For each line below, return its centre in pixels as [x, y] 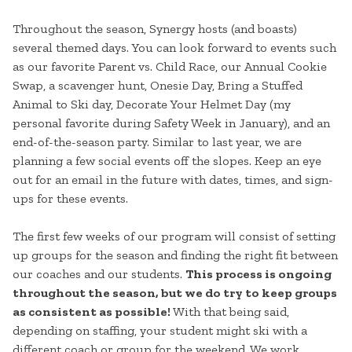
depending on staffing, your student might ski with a [160, 331]
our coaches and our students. [99, 274]
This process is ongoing [258, 274]
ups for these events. [70, 199]
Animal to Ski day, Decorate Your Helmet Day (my [152, 104]
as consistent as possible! [92, 312]
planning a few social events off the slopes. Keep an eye [167, 161]
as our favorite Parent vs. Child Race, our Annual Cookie [170, 67]
